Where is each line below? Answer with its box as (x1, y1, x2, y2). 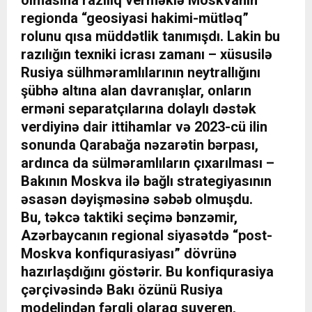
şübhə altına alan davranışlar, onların (21, 82, 251, 100)
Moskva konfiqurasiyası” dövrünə (21, 245, 237, 263)
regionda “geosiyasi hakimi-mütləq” (21, 10, 249, 27)
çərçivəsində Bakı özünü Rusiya (21, 281, 223, 299)
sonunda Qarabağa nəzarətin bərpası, (21, 136, 258, 154)
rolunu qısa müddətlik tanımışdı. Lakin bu (21, 28, 280, 45)
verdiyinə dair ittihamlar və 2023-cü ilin (21, 118, 267, 136)
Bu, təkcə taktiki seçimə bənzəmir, (21, 209, 237, 226)
